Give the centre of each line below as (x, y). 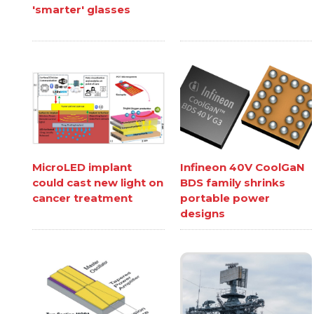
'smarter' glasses (82, 10)
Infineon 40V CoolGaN (242, 167)
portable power (225, 198)
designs (202, 213)
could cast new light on (98, 183)
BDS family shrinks (232, 183)
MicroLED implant (82, 167)
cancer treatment (83, 198)
